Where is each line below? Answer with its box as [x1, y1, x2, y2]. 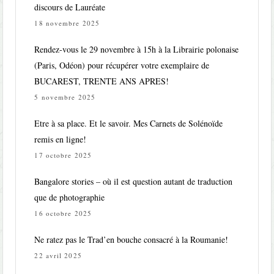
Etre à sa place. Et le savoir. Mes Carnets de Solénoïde [34, 117, 223, 130]
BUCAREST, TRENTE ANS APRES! [34, 75, 169, 87]
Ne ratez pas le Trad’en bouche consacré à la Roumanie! [34, 234, 229, 246]
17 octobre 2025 [34, 150, 92, 160]
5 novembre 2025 [34, 92, 95, 102]
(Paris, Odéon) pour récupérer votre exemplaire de [34, 59, 210, 72]
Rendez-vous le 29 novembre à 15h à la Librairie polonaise [34, 43, 239, 56]
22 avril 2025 [34, 251, 82, 261]
